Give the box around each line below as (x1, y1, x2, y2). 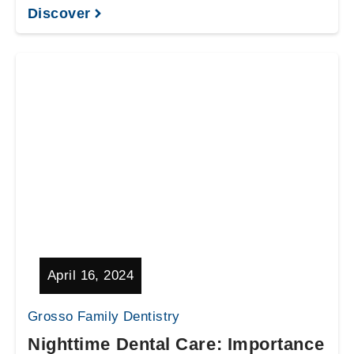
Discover (28, 6, 91, 21)
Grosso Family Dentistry (28, 309, 180, 324)
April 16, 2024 (47, 268, 134, 283)
